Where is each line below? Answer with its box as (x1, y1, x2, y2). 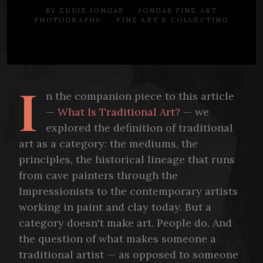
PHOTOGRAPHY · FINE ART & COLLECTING (34, 15, 229, 24)
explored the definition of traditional (46, 120, 233, 134)
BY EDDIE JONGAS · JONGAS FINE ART (45, 6, 218, 15)
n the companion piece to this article (46, 89, 234, 103)
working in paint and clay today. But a (19, 200, 211, 214)
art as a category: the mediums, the (19, 136, 198, 150)
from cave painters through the (19, 168, 178, 182)
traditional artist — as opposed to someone (19, 247, 238, 261)
